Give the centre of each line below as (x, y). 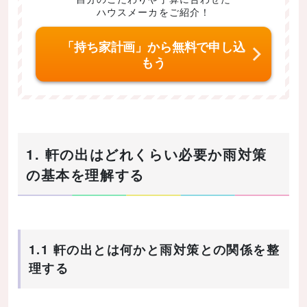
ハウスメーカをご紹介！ (153, 11)
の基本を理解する (85, 174)
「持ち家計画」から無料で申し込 (153, 46)
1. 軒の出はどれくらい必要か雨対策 (147, 153)
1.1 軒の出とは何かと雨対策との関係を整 (155, 250)
